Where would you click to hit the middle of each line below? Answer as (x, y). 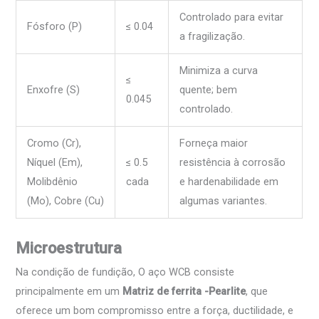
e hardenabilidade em (229, 181)
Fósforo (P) (55, 26)
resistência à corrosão (233, 162)
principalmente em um (69, 291)
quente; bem (209, 89)
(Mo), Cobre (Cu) (66, 200)
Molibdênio (53, 181)
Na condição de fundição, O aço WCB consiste (125, 272)
